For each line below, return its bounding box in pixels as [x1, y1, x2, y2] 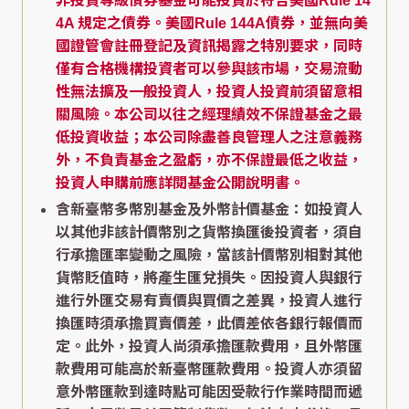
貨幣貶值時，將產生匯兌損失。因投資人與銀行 [56, 269, 362, 286]
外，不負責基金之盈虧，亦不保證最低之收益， [56, 152, 362, 168]
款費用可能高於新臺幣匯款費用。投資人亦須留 [56, 361, 362, 377]
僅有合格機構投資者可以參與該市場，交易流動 [56, 60, 362, 77]
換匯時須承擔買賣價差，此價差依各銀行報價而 [56, 315, 362, 331]
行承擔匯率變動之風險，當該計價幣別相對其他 [56, 246, 362, 263]
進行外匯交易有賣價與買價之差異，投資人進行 [56, 292, 362, 309]
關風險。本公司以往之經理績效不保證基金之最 [56, 106, 362, 122]
